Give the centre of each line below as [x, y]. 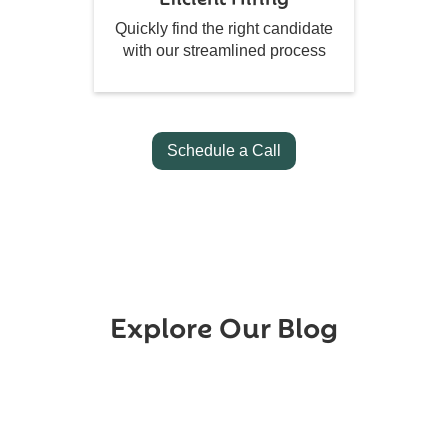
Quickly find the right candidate [224, 29]
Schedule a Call [224, 151]
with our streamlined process [224, 51]
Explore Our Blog [224, 325]
